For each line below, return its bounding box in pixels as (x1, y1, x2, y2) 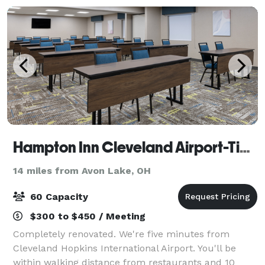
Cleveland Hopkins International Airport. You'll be (13, 242, 236, 254)
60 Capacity (27, 190, 88, 202)
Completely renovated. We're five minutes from (13, 228, 230, 240)
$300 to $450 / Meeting (27, 210, 146, 222)
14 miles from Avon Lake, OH (13, 164, 151, 176)
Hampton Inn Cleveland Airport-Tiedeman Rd (240, 138, 250, 156)
